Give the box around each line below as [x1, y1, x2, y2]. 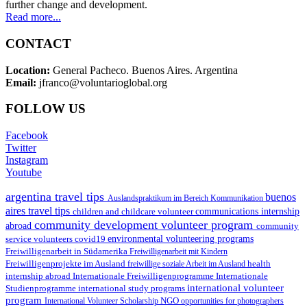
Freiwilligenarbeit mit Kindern [130, 247, 228, 256]
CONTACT [5, 36, 71, 51]
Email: [5, 76, 39, 88]
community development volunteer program [34, 218, 256, 232]
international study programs [78, 283, 187, 293]
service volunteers [5, 234, 75, 244]
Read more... [5, 11, 61, 23]
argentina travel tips [5, 190, 108, 204]
